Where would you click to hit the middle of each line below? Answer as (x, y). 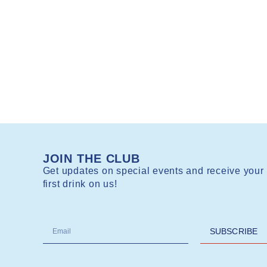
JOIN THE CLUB (91, 158)
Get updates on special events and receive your (153, 170)
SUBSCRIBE (234, 232)
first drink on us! (80, 184)
